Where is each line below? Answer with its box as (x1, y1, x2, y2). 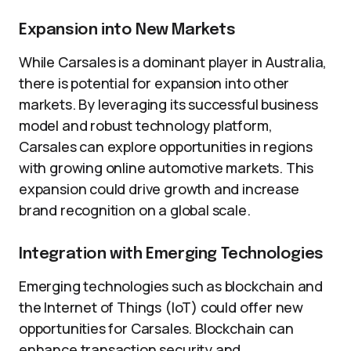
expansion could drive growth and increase (19, 179, 299, 198)
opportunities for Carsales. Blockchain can (19, 319, 294, 338)
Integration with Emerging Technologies (19, 246, 324, 262)
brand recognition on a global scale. (19, 201, 251, 219)
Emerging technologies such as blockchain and (19, 277, 324, 295)
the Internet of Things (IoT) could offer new (19, 298, 304, 317)
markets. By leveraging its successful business (19, 95, 318, 114)
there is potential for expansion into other (19, 74, 290, 92)
